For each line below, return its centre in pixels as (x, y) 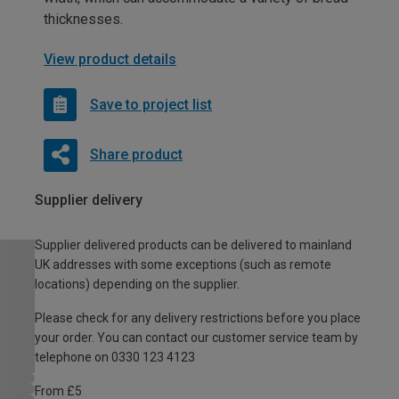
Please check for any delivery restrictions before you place (198, 318)
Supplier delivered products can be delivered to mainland (193, 245)
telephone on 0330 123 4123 (115, 358)
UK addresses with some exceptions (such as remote (183, 265)
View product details (110, 60)
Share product (136, 155)
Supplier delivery (89, 200)
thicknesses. (83, 20)
